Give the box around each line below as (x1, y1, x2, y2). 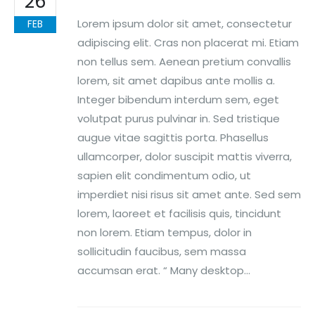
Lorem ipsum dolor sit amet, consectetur (77, 15, 292, 31)
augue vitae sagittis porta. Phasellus (77, 129, 269, 145)
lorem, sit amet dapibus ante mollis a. (77, 72, 275, 88)
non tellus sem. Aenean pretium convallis (77, 53, 291, 69)
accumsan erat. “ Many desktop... (77, 262, 250, 278)
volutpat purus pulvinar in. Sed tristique (77, 110, 280, 126)
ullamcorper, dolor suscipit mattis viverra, (77, 148, 292, 164)
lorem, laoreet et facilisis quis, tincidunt (77, 205, 281, 221)
